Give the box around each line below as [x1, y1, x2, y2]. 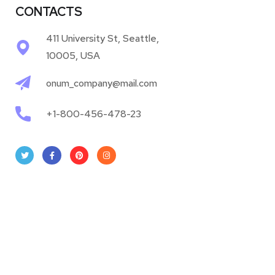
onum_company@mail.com [46, 76, 158, 90]
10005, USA [46, 49, 101, 62]
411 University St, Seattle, [46, 32, 160, 45]
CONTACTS [15, 4, 82, 20]
